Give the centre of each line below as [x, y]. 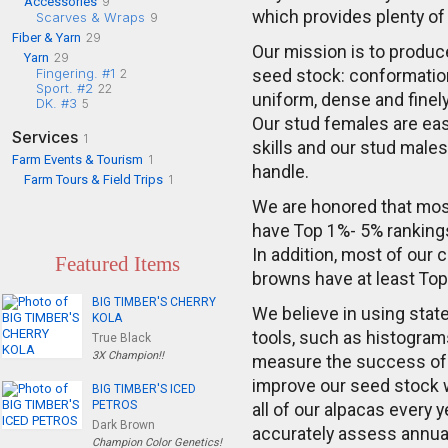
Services [45, 136]
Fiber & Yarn [46, 37]
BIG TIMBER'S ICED [144, 388]
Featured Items [117, 263]
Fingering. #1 [75, 72]
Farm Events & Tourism [77, 159]
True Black [121, 337]
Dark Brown [123, 424]
